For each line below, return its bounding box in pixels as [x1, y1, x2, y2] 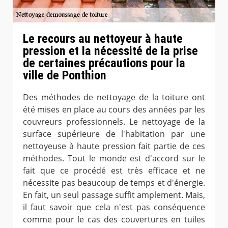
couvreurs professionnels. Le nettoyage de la [23, 116, 205, 128]
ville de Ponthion [23, 68, 106, 82]
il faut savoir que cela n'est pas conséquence [23, 202, 205, 213]
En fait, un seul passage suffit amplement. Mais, [23, 189, 205, 201]
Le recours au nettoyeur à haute [23, 31, 183, 46]
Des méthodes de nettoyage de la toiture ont [23, 92, 205, 103]
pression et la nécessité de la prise [23, 43, 198, 58]
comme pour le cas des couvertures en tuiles [23, 214, 205, 225]
